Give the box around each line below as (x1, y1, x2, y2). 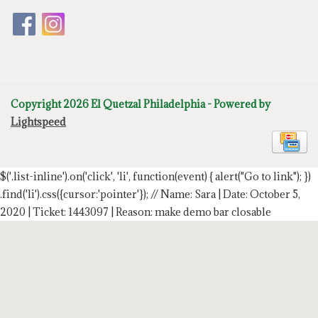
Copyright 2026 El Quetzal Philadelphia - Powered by (11, 97, 270, 111)
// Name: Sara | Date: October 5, (150, 187, 300, 202)
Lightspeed (11, 115, 66, 129)
